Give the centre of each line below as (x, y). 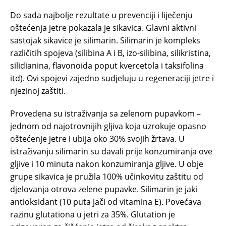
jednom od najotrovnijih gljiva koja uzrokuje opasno (108, 126)
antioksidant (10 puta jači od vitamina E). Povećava (106, 202)
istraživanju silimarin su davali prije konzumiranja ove (111, 152)
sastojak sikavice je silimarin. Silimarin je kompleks (105, 41)
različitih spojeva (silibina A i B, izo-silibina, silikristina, (110, 53)
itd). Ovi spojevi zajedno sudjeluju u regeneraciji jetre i (112, 78)
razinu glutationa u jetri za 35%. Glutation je (93, 215)
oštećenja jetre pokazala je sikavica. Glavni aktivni (103, 28)
